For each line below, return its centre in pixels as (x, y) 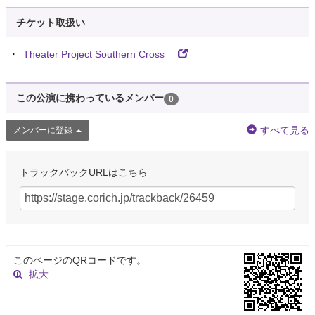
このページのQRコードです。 (80, 260)
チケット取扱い (51, 23)
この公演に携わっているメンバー (90, 98)
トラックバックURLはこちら (84, 172)
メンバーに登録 (43, 130)
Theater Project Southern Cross (99, 54)
